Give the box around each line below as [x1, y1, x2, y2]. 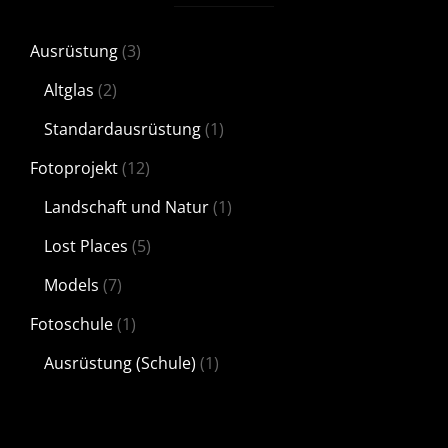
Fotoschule [30, 313, 113, 336]
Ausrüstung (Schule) [44, 352, 196, 375]
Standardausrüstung [44, 118, 201, 141]
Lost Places [44, 235, 128, 258]
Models [44, 274, 99, 297]
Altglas [44, 79, 94, 102]
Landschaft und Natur [44, 196, 209, 219]
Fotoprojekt [30, 157, 118, 180]
